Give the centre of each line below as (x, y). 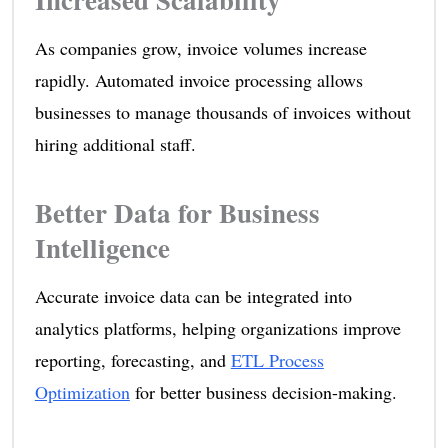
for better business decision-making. (263, 391)
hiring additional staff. (115, 143)
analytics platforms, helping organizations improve (217, 327)
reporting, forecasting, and (132, 359)
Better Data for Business (177, 212)
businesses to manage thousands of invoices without (222, 111)
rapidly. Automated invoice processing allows (198, 79)
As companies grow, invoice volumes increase (200, 47)
